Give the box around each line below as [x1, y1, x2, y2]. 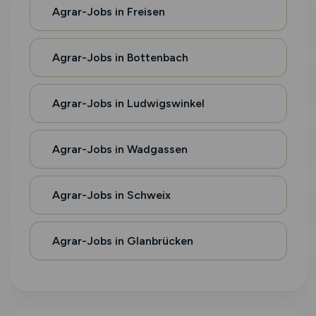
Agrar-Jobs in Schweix [51, 188, 171, 202]
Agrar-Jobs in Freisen [51, 5, 165, 18]
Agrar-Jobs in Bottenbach [51, 51, 188, 64]
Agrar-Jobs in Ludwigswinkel [51, 97, 205, 110]
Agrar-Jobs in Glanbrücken [51, 234, 193, 248]
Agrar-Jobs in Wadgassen [51, 142, 188, 156]
